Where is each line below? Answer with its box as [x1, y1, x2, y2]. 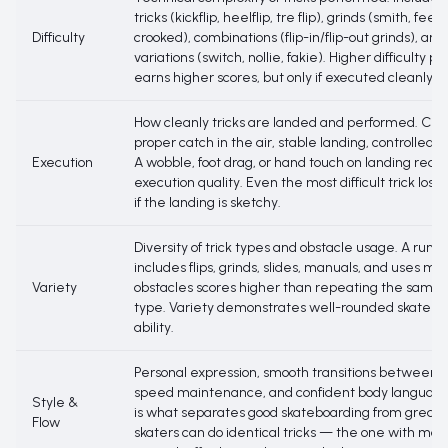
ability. [134, 319, 174, 336]
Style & [32, 394, 78, 411]
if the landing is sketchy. [134, 194, 281, 211]
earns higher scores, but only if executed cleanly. [134, 69, 436, 86]
